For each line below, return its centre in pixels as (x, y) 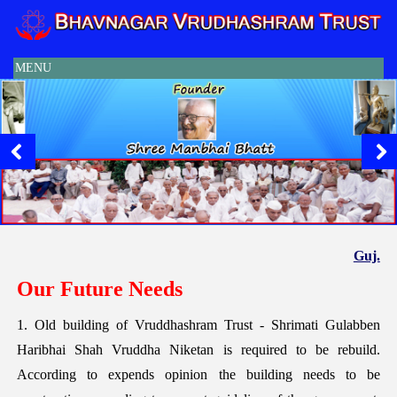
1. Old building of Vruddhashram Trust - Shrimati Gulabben (198, 324)
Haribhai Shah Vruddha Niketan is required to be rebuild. (198, 349)
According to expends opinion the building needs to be (198, 374)
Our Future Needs (100, 288)
